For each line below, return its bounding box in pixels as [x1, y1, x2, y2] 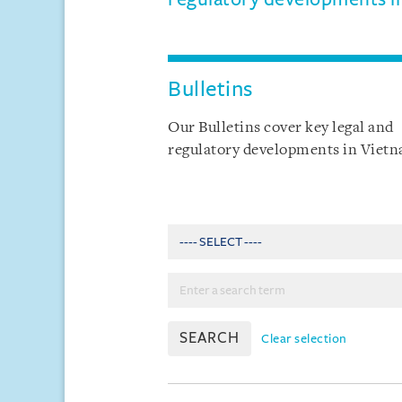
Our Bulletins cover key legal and [168, 120, 394, 135]
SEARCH [179, 330, 240, 346]
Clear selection [261, 331, 347, 345]
